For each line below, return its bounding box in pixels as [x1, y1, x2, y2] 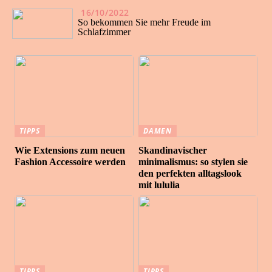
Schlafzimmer [78, 27, 131, 38]
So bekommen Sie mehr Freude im [78, 17, 211, 28]
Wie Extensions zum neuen [15, 144, 126, 155]
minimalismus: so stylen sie [138, 156, 248, 167]
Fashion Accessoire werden [15, 156, 126, 167]
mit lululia [138, 179, 180, 190]
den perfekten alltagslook [138, 168, 242, 178]
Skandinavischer [138, 144, 208, 155]
